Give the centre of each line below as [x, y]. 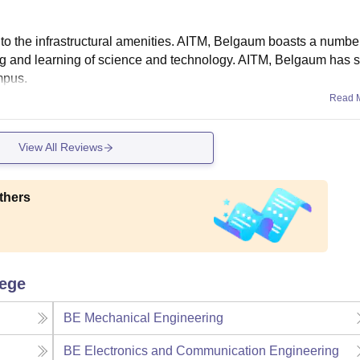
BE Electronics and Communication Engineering [202, 350]
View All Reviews [61, 147]
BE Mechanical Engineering [144, 317]
